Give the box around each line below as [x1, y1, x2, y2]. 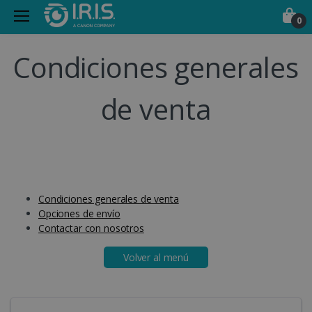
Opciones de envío [38, 207, 120, 221]
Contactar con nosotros [38, 221, 144, 235]
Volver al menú [123, 251, 189, 265]
